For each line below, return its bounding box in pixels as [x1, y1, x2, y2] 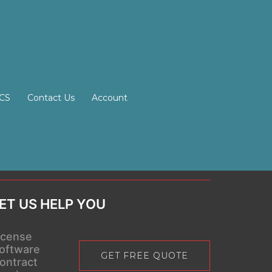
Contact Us [27, 92, 75, 103]
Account [92, 92, 127, 103]
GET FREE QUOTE [101, 250, 188, 261]
